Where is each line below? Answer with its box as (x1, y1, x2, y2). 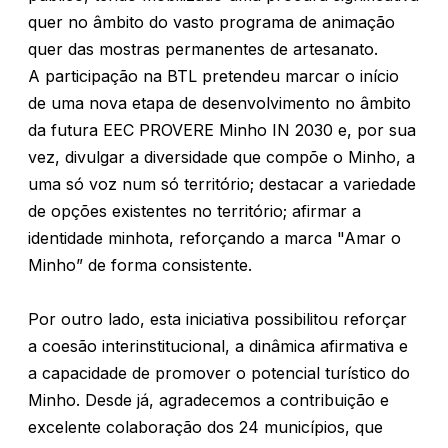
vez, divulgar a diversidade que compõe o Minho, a (28, 147, 415, 167)
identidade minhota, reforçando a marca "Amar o (28, 228, 401, 248)
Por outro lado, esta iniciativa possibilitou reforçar (28, 309, 407, 329)
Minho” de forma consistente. (28, 255, 257, 275)
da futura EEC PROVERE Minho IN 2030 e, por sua (28, 120, 416, 140)
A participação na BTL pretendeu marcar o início (28, 66, 399, 86)
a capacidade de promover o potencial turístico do (28, 363, 410, 383)
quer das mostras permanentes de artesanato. (28, 39, 378, 59)
